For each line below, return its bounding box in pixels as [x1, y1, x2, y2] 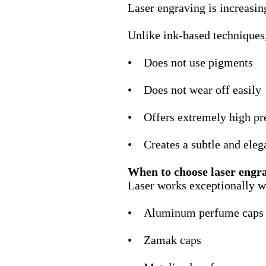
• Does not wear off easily [127, 83, 261, 97]
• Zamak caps [127, 233, 201, 247]
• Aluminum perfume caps [127, 206, 264, 220]
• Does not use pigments [127, 56, 253, 69]
